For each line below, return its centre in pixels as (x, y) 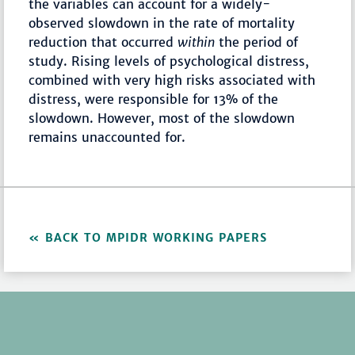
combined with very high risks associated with (172, 80)
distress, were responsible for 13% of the (154, 99)
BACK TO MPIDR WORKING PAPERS (157, 238)
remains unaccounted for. (107, 137)
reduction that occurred (103, 42)
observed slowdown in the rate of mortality (162, 23)
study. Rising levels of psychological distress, (169, 61)
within (197, 42)
